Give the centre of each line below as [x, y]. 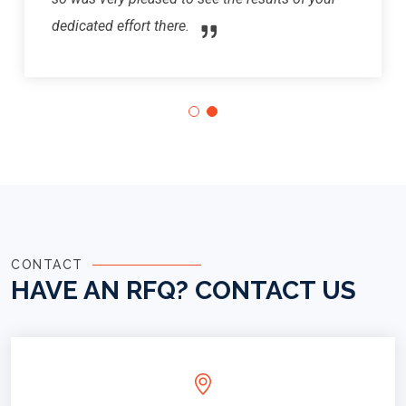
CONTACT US [275, 291]
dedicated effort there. [121, 25]
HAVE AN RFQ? [100, 291]
